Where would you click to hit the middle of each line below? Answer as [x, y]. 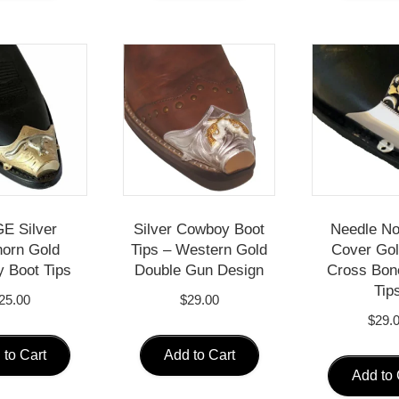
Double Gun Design [199, 270]
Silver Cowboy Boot [199, 229]
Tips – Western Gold [199, 249]
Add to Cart [199, 355]
